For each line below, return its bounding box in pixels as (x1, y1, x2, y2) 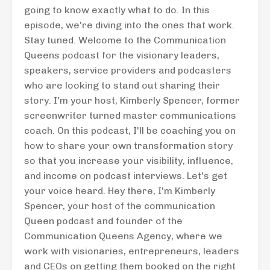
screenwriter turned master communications (24, 110, 236, 121)
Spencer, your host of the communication (24, 200, 215, 212)
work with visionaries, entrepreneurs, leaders (24, 245, 239, 257)
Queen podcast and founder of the (24, 215, 183, 227)
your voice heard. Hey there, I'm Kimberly (24, 185, 215, 196)
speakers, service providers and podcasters (24, 64, 231, 76)
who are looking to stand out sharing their (24, 80, 220, 91)
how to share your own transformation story (24, 140, 233, 151)
